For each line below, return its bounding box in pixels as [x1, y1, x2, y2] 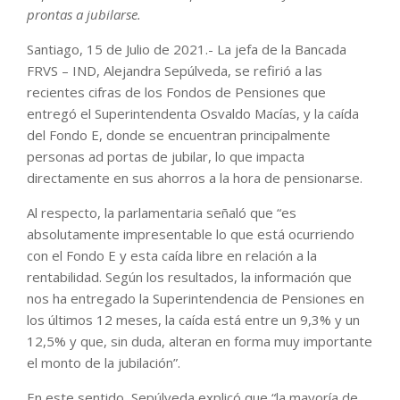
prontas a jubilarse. [27, 4, 141, 23]
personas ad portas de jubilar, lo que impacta [27, 146, 304, 165]
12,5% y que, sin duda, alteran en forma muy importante [27, 331, 372, 350]
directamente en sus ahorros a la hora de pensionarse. [27, 168, 362, 187]
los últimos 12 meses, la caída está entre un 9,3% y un [27, 310, 360, 329]
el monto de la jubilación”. [27, 353, 180, 371]
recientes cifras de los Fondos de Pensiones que [27, 82, 326, 101]
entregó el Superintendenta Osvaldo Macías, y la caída [27, 104, 359, 122]
